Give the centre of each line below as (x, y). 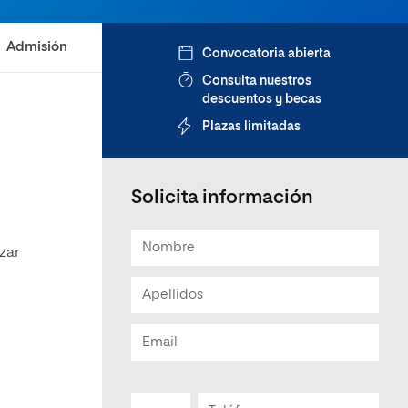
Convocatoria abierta (266, 54)
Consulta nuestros (257, 81)
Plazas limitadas (251, 127)
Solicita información (222, 198)
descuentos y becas (262, 99)
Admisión (36, 47)
